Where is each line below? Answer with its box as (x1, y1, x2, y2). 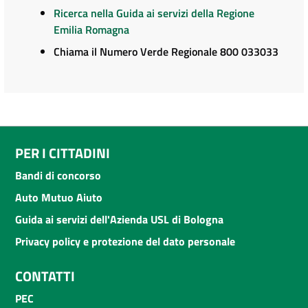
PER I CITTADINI (15, 142, 110, 164)
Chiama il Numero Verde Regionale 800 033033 (54, 43, 278, 60)
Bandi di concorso (15, 166, 101, 184)
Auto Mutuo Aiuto (15, 188, 102, 206)
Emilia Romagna (54, 21, 129, 38)
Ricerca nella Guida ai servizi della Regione (54, 4, 254, 21)
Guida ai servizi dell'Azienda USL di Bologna (15, 210, 223, 228)
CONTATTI (15, 265, 75, 287)
